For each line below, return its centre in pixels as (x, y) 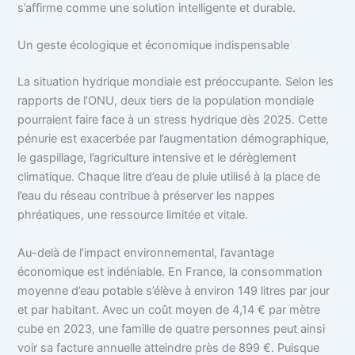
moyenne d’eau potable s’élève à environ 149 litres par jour (174, 290)
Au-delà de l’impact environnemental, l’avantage (146, 252)
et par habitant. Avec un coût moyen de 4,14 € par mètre (169, 309)
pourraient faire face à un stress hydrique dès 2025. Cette (173, 120)
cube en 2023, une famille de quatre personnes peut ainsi (172, 328)
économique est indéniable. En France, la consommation (170, 271)
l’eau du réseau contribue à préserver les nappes (147, 196)
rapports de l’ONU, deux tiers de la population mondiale (166, 101)
